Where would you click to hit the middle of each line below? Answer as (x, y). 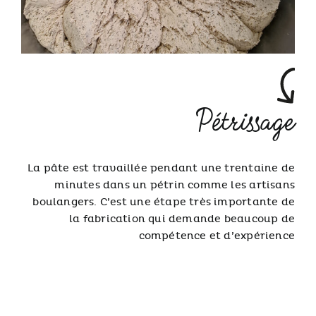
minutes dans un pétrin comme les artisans (175, 185)
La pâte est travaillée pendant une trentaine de (162, 168)
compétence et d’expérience (217, 236)
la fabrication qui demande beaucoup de (182, 219)
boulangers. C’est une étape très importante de (164, 202)
